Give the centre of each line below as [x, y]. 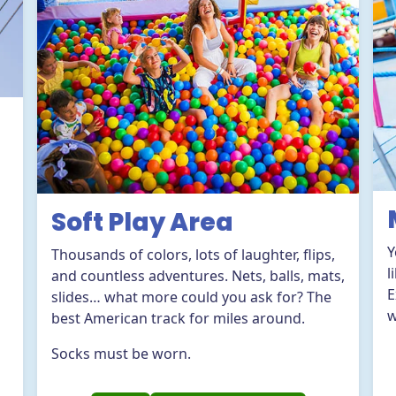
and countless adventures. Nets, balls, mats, [198, 276]
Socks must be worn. [121, 354]
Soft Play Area [142, 222]
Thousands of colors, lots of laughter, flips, [193, 255]
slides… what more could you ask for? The [191, 297]
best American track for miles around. [178, 318]
